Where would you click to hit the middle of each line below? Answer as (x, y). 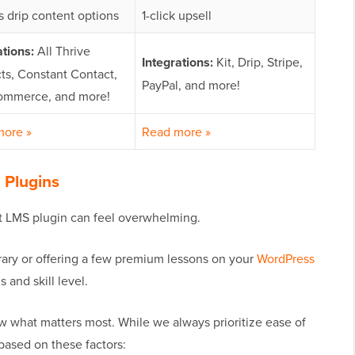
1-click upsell (177, 15)
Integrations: (177, 63)
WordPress (286, 259)
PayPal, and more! (191, 85)
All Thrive (62, 51)
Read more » (176, 132)
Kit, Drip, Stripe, (258, 62)
